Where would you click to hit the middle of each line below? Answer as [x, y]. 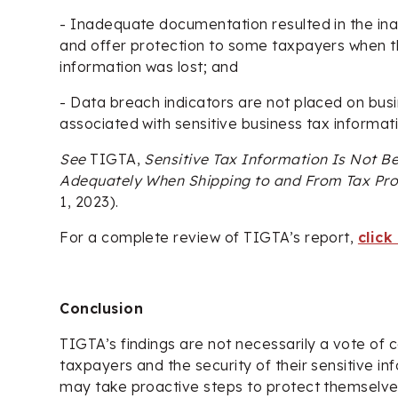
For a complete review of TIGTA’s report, [209, 237]
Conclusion [101, 308]
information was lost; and [149, 66]
